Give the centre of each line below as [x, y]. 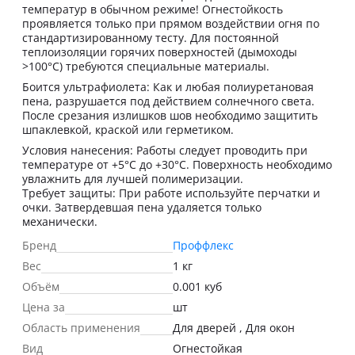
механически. [60, 221]
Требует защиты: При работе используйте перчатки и [171, 193]
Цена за [44, 307]
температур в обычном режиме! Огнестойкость [153, 9]
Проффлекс [203, 245]
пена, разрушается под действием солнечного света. [168, 101]
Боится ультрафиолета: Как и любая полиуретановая [168, 87]
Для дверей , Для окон [234, 328]
